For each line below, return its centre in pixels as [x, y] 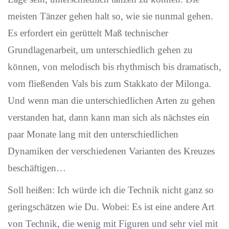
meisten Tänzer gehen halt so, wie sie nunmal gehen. [110, 16]
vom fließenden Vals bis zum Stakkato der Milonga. [109, 84]
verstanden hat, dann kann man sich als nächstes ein [109, 117]
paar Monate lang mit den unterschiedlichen [93, 134]
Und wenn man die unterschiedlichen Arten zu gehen [111, 100]
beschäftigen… [37, 168]
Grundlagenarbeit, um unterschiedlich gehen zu [100, 50]
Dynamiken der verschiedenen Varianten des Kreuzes [111, 151]
